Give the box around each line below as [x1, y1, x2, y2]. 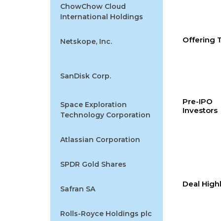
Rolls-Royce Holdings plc [60, 209, 152, 218]
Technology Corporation [60, 110, 150, 119]
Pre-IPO [183, 96, 213, 106]
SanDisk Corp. [60, 71, 111, 80]
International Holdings [60, 12, 143, 21]
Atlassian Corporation [60, 135, 140, 144]
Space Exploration [60, 100, 127, 109]
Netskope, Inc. [60, 37, 112, 46]
